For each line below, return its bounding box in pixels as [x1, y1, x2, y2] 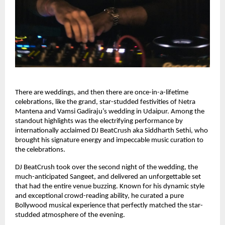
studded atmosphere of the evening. [15, 211, 125, 219]
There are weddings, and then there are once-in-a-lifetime [15, 88, 188, 96]
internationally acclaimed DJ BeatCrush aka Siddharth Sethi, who [15, 127, 208, 135]
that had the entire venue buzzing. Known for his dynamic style [15, 182, 204, 190]
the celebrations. [15, 146, 65, 154]
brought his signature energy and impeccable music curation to [15, 136, 203, 144]
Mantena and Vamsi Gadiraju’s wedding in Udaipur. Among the [15, 107, 204, 116]
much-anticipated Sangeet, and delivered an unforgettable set [15, 173, 201, 181]
